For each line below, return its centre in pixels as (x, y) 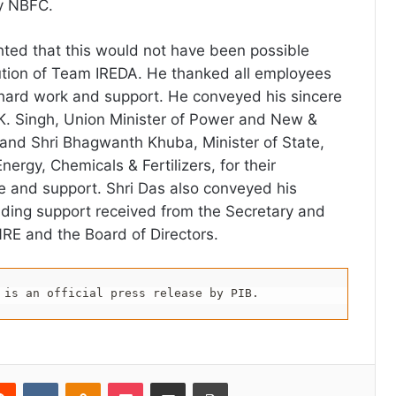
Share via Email (199, 381)
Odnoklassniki (138, 381)
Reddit (33, 381)
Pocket (161, 381)
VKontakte (86, 381)
